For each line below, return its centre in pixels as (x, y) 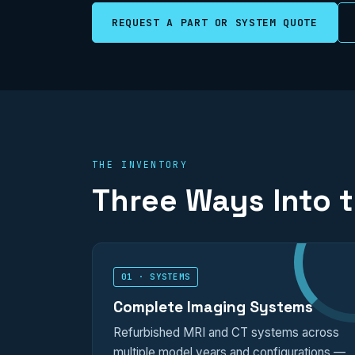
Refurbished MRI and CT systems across (226, 332)
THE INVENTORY (140, 164)
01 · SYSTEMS (156, 277)
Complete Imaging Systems (213, 307)
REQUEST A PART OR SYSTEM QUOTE (215, 23)
